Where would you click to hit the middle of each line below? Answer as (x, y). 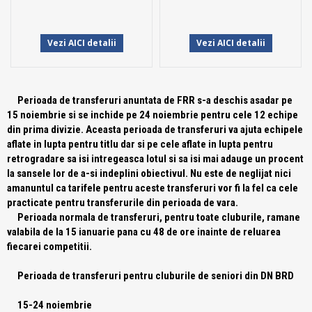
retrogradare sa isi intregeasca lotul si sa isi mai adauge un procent (155, 159)
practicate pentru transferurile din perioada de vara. (123, 203)
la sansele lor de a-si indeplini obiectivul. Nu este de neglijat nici (149, 173)
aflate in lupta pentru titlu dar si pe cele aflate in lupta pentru (140, 144)
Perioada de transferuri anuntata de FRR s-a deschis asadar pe (150, 100)
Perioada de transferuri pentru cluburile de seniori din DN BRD (150, 276)
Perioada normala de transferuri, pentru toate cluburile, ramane (154, 217)
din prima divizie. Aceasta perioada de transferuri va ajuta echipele (155, 130)
